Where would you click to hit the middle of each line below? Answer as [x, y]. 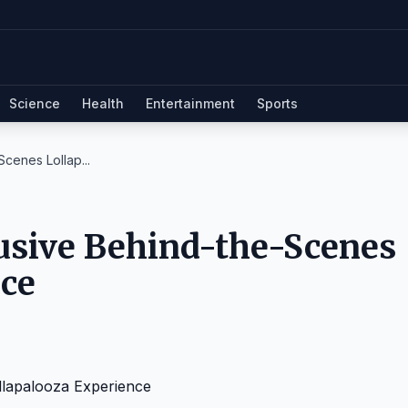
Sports [277, 103]
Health [103, 103]
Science [35, 103]
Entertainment [190, 103]
